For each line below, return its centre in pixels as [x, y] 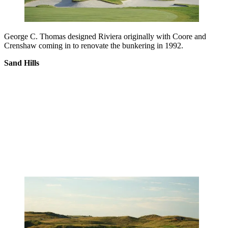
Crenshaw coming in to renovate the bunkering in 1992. [94, 45]
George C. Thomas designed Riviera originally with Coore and [105, 36]
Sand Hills [22, 63]
